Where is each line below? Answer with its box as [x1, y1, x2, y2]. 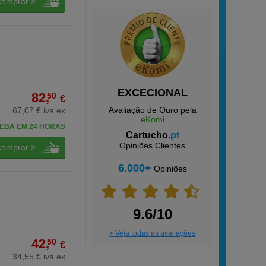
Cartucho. [125, 130, 170, 140]
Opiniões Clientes [119, 141, 186, 150]
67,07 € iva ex [12, 106, 65, 115]
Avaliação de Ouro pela [108, 105, 197, 115]
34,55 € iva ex [12, 252, 65, 261]
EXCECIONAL [117, 87, 188, 99]
